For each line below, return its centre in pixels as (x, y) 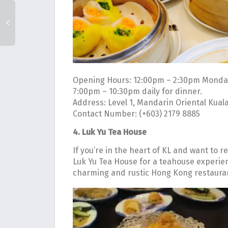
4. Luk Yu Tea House (110, 132)
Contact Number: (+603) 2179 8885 (136, 114)
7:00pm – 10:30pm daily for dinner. (137, 92)
